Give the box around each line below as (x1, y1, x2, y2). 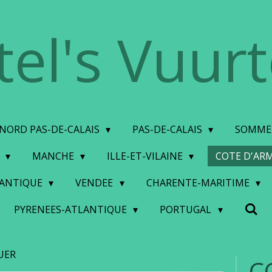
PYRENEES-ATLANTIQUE (13, 203, 129, 216)
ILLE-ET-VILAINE (107, 149, 185, 163)
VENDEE (75, 176, 116, 189)
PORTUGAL (160, 203, 214, 216)
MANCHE (32, 149, 76, 163)
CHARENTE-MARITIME (146, 176, 252, 189)
